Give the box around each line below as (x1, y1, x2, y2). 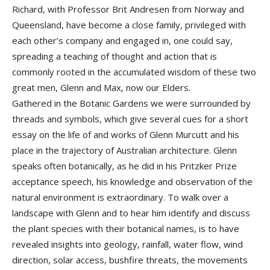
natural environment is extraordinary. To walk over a (12, 191, 228, 204)
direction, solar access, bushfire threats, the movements (12, 254, 248, 266)
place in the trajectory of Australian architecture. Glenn (12, 144, 237, 157)
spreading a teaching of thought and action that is (12, 50, 217, 63)
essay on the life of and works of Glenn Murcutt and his (12, 128, 239, 141)
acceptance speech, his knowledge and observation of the (12, 175, 253, 188)
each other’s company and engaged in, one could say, (12, 34, 233, 47)
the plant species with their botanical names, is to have (12, 222, 239, 235)
